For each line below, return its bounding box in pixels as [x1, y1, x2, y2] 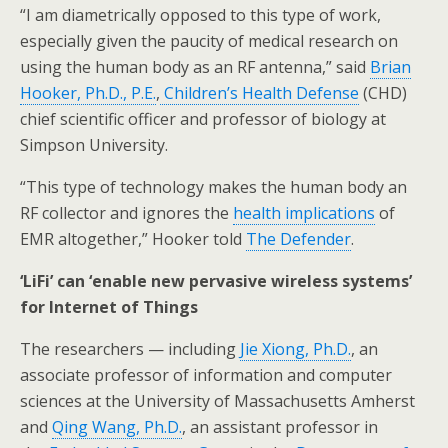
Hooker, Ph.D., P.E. [20, 82, 156, 104]
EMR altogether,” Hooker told [20, 228, 246, 250]
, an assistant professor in [182, 416, 378, 438]
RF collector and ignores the [20, 202, 233, 224]
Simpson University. [20, 134, 168, 156]
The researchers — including [20, 338, 240, 360]
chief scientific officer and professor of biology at [20, 108, 386, 130]
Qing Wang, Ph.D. [52, 416, 182, 438]
